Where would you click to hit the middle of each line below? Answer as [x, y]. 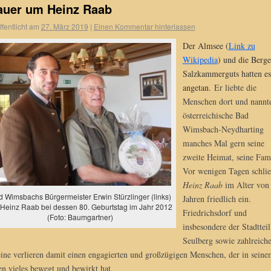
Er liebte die [235, 87]
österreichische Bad [215, 115]
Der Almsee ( [205, 45]
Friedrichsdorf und [214, 212]
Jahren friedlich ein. [217, 198]
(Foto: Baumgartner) [80, 217]
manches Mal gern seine [223, 143]
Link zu [242, 45]
